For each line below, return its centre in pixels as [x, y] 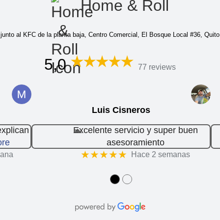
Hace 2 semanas [161, 154]
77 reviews [157, 67]
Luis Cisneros [121, 110]
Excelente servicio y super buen [135, 130]
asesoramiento [135, 142]
